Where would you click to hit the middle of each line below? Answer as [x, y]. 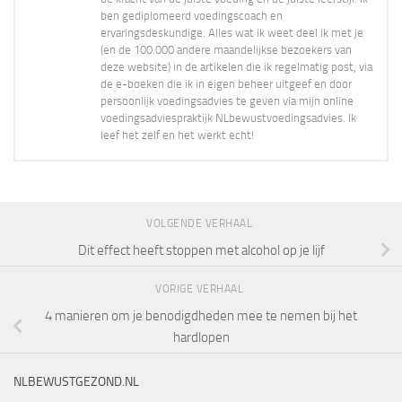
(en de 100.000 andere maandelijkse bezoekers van [226, 50]
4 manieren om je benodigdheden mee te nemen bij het [201, 316]
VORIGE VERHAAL [201, 289]
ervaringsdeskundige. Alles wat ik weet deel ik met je [232, 33]
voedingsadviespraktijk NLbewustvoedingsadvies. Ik [228, 118]
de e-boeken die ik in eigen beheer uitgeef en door [226, 84]
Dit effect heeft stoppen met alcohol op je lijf [201, 251]
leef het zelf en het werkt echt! [177, 135]
